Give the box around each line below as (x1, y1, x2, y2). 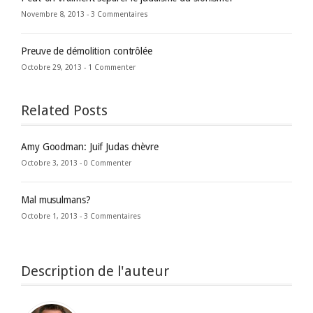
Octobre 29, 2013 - (21, 63, 88, 73)
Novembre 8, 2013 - (21, 10, 91, 20)
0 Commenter (84, 159, 131, 168)
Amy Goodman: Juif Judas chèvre (21, 141, 159, 153)
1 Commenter (88, 63, 136, 73)
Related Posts (21, 102, 108, 119)
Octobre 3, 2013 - (21, 159, 84, 168)
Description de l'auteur (21, 263, 169, 280)
